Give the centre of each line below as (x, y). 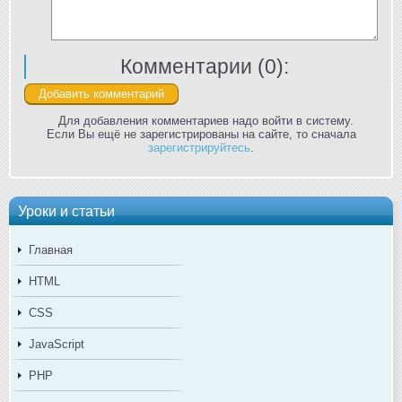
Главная (51, 250)
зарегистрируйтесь (199, 148)
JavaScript (57, 345)
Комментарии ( (192, 67)
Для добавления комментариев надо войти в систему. (205, 121)
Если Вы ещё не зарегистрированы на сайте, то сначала (201, 135)
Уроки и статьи (66, 211)
